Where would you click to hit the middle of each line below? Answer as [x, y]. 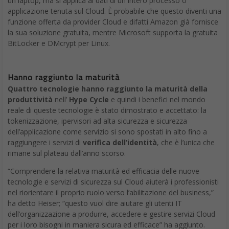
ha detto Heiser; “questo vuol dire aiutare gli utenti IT [95, 203]
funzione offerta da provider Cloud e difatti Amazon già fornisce [113, 22]
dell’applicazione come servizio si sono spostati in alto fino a [107, 132]
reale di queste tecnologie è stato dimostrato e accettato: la [107, 110]
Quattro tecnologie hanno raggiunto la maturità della [108, 89]
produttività [30, 100]
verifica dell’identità [120, 143]
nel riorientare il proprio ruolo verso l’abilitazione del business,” [111, 193]
